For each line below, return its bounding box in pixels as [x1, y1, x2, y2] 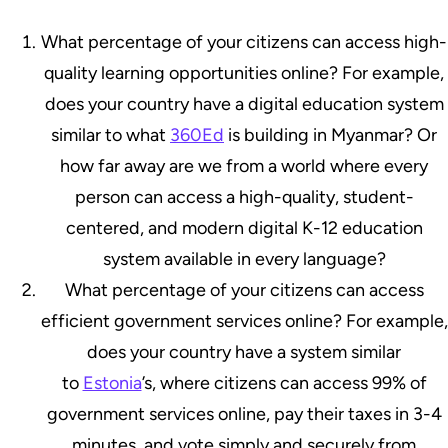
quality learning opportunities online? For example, [44, 61, 444, 84]
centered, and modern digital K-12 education [65, 216, 423, 239]
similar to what [51, 123, 170, 146]
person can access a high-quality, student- [74, 185, 414, 208]
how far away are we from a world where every [60, 154, 428, 177]
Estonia [82, 371, 142, 394]
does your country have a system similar [87, 340, 401, 363]
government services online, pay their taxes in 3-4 [46, 402, 442, 425]
